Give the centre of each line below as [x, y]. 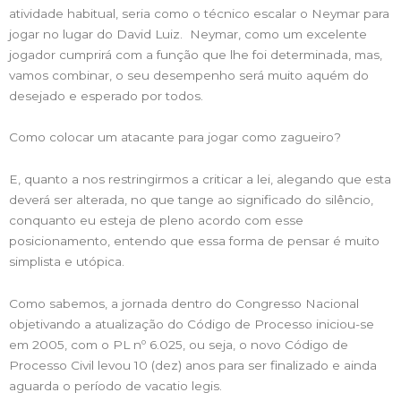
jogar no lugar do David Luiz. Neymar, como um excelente [188, 34]
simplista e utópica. [67, 262]
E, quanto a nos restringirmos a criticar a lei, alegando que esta [200, 179]
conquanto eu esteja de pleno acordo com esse [156, 221]
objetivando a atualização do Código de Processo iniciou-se [192, 324]
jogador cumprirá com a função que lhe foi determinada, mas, [196, 54]
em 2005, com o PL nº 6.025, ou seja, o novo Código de [179, 345]
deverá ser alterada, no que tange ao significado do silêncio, [191, 200]
